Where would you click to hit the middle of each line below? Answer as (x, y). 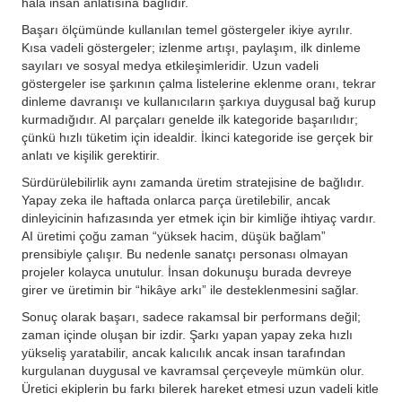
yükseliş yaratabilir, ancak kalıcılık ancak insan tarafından (184, 353)
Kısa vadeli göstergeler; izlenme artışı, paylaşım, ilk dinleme (191, 48)
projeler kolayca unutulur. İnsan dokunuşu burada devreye (187, 272)
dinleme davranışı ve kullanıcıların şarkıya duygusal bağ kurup (199, 101)
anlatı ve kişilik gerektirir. (91, 155)
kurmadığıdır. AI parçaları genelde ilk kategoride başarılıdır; (190, 119)
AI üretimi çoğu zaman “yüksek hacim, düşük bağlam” (174, 236)
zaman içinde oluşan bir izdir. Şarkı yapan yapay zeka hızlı (187, 335)
